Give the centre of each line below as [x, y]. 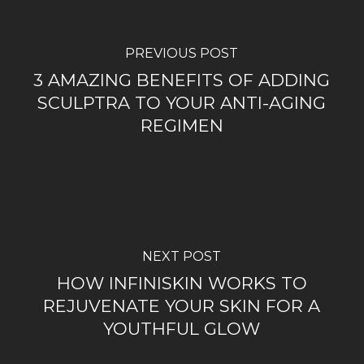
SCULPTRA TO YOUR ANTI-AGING [182, 103]
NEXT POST [182, 257]
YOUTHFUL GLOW [182, 329]
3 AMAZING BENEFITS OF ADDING [182, 80]
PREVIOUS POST [182, 54]
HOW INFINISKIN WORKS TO [182, 284]
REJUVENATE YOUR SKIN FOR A [182, 306]
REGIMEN [182, 126]
